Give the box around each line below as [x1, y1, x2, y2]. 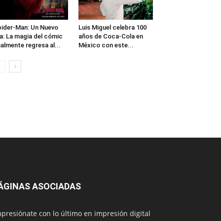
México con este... [78, 41, 134, 49]
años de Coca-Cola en [78, 32, 143, 40]
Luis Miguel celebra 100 [78, 23, 147, 31]
